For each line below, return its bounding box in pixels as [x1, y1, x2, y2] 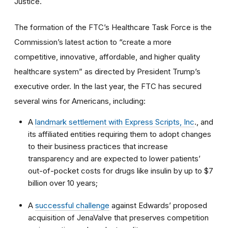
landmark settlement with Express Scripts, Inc [35, 117, 194, 127]
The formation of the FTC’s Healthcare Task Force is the [14, 22, 212, 32]
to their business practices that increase [28, 141, 168, 151]
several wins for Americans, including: [14, 96, 146, 106]
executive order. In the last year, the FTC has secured [14, 81, 202, 91]
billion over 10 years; [28, 178, 98, 188]
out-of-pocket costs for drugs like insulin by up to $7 [28, 165, 213, 176]
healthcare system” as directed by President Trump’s [14, 66, 201, 76]
